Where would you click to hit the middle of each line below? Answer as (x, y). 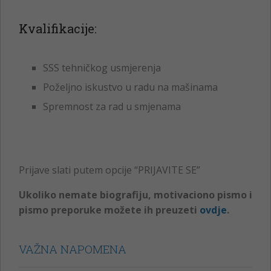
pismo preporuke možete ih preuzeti (109, 210)
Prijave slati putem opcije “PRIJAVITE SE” (109, 170)
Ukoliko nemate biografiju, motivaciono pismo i (135, 194)
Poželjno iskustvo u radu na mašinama (130, 87)
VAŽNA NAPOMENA (73, 249)
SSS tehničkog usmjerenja (102, 67)
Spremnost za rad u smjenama (112, 106)
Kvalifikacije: (58, 28)
